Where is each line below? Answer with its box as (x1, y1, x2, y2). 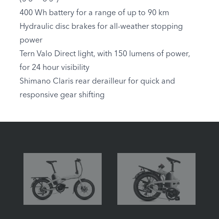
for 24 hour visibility (20, 64, 89, 72)
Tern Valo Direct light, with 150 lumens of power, (20, 50, 190, 59)
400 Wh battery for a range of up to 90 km (20, 9, 169, 18)
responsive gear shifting (20, 91, 105, 100)
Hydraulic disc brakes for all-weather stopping (20, 23, 183, 31)
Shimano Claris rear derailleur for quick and (20, 78, 175, 86)
